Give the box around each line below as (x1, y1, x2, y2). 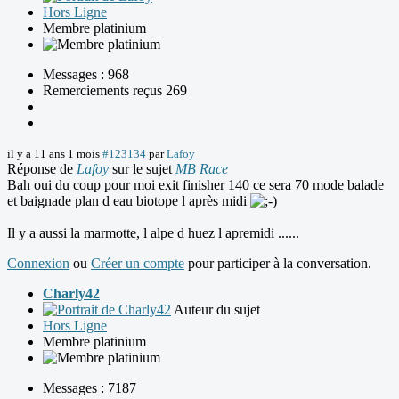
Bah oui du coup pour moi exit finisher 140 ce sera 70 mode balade (7, 177, 384, 193)
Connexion (7, 256, 69, 272)
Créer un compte (91, 256, 184, 272)
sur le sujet (109, 161, 175, 177)
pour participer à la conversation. (184, 256, 371, 272)
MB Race (175, 161, 228, 177)
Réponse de (7, 161, 77, 177)
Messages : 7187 (43, 380, 136, 396)
